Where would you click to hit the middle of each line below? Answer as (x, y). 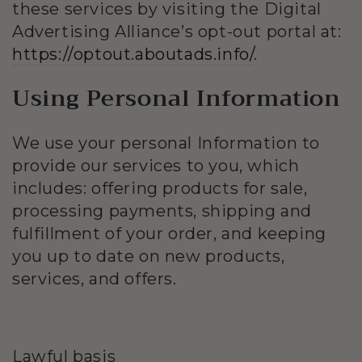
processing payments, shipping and (162, 211)
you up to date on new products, (149, 257)
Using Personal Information (177, 99)
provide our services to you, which (156, 166)
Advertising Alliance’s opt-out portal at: (177, 31)
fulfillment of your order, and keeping (169, 234)
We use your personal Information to (166, 143)
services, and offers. (95, 279)
